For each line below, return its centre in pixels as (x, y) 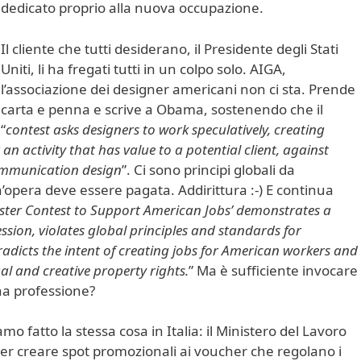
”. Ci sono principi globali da (208, 169)
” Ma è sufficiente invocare (273, 270)
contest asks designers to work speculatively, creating (165, 129)
